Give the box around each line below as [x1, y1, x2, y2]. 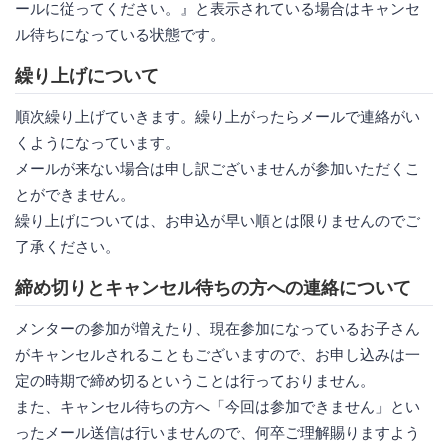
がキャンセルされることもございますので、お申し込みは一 [15, 344, 420, 364]
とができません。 [15, 184, 135, 204]
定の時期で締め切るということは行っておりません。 [15, 370, 375, 390]
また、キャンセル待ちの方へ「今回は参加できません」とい [15, 396, 420, 416]
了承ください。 [15, 236, 120, 256]
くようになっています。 [15, 132, 180, 152]
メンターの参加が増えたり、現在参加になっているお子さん [15, 318, 420, 338]
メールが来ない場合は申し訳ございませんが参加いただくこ [15, 158, 420, 178]
